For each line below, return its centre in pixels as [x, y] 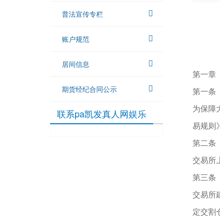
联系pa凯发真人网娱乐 [102, 113]
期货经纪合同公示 [89, 89]
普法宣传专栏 [82, 14]
